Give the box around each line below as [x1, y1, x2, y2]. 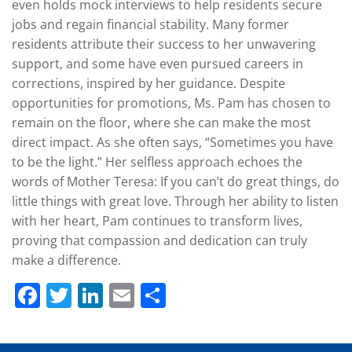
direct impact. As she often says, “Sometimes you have [12, 133, 333, 151]
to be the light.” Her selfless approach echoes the [12, 152, 302, 170]
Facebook [40, 277, 152, 312]
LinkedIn [103, 277, 204, 312]
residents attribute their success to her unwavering [12, 35, 316, 53]
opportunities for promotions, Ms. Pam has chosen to [12, 93, 331, 112]
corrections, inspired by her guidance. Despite [12, 74, 285, 92]
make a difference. [12, 251, 121, 269]
